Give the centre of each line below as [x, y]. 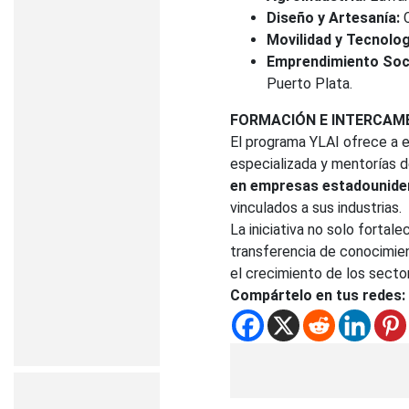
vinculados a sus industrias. [316, 207]
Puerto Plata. [309, 83]
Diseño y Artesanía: [333, 17]
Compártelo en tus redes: [318, 295]
